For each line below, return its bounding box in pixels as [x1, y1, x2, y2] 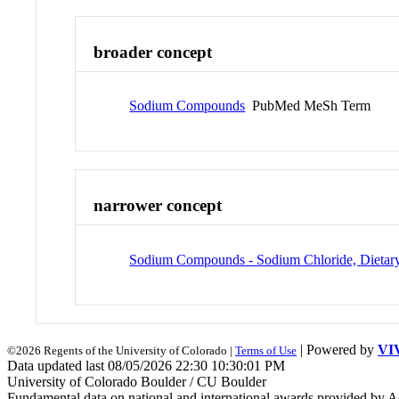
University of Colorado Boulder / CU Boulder [7, 373, 266, 389]
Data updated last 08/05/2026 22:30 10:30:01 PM [7, 357, 285, 373]
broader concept [94, 42, 213, 61]
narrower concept [94, 196, 223, 216]
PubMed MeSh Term [245, 98, 371, 114]
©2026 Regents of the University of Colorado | [7, 343, 235, 357]
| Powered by [297, 341, 378, 357]
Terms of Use [235, 343, 297, 357]
